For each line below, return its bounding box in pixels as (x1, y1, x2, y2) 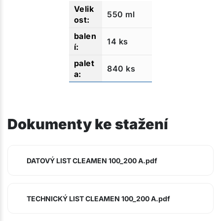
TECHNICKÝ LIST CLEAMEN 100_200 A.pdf (27, 194, 170, 203)
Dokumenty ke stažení (7, 115, 168, 133)
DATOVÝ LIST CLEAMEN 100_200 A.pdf (27, 156, 157, 165)
